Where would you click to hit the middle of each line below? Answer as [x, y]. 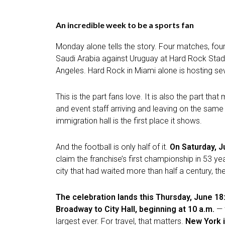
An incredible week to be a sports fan [125, 25]
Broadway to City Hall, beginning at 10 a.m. [135, 209]
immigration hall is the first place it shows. [129, 121]
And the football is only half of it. [113, 147]
